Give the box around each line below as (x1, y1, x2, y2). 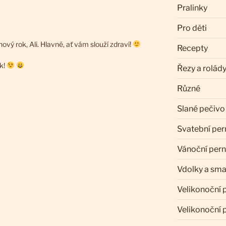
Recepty (177, 43, 208, 53)
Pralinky (177, 3, 207, 13)
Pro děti (177, 23, 207, 33)
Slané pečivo (177, 104, 225, 114)
